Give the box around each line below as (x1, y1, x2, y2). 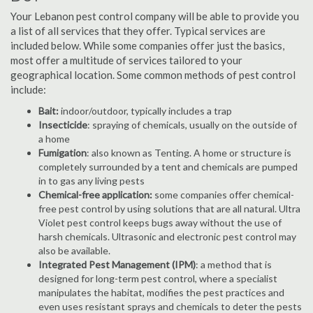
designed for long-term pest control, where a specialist (38, 272, 277, 284)
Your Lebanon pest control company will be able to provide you (10, 10, 299, 22)
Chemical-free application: (38, 189, 154, 201)
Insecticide (38, 119, 87, 131)
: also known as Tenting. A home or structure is (87, 147, 291, 159)
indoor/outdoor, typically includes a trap (59, 105, 232, 117)
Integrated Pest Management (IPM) (38, 259, 196, 270)
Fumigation (38, 147, 87, 159)
